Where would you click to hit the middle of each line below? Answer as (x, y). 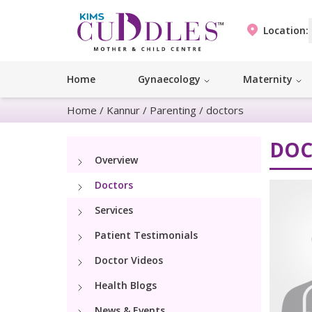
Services (114, 210)
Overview (116, 160)
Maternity (268, 79)
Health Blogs (126, 286)
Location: (286, 31)
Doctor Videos (129, 260)
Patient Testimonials (146, 235)
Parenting (173, 110)
